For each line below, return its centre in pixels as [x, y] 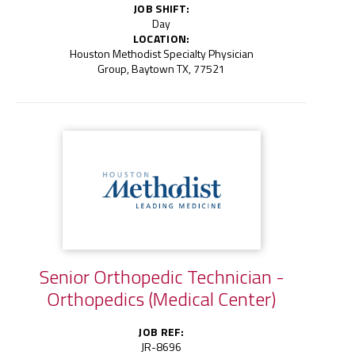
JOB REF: [161, 331]
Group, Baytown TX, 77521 [162, 68]
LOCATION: [161, 38]
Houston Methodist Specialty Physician [161, 53]
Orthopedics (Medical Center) [162, 298]
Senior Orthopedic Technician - [161, 276]
